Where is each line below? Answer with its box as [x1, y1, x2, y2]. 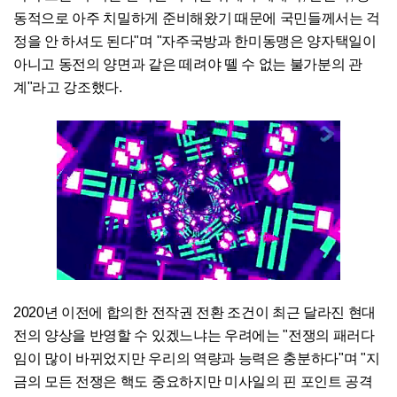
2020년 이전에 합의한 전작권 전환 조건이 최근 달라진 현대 [13, 305, 377, 321]
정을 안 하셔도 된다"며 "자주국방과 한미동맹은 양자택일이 [13, 34, 377, 50]
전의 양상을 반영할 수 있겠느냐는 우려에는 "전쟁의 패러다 [13, 328, 375, 344]
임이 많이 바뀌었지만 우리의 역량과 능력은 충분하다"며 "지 [13, 351, 380, 367]
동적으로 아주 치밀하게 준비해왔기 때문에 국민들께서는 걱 [13, 11, 381, 27]
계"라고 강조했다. [13, 80, 126, 96]
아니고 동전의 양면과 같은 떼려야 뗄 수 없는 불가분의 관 [13, 57, 362, 73]
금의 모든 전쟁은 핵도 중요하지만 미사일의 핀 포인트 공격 [13, 374, 373, 390]
